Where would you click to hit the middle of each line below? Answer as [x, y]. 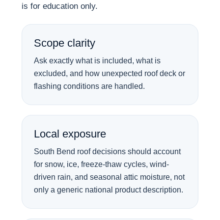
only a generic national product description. [109, 190]
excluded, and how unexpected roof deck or [110, 73]
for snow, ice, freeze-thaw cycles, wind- [101, 164]
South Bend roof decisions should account [107, 151]
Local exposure [70, 134]
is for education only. [60, 6]
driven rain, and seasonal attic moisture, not [109, 177]
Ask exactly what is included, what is [97, 61]
